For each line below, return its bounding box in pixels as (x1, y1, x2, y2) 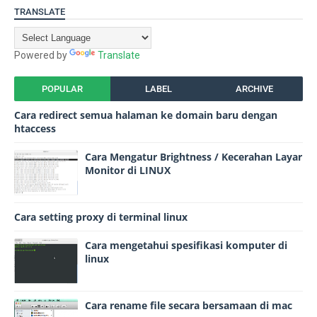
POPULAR (41, 83, 83, 94)
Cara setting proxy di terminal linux (14, 210, 188, 224)
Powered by (14, 50, 69, 61)
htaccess (14, 122, 56, 135)
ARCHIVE (236, 83, 274, 94)
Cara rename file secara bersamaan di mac (85, 299, 292, 312)
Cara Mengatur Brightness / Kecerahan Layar (85, 150, 302, 163)
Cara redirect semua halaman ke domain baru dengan (14, 108, 277, 122)
